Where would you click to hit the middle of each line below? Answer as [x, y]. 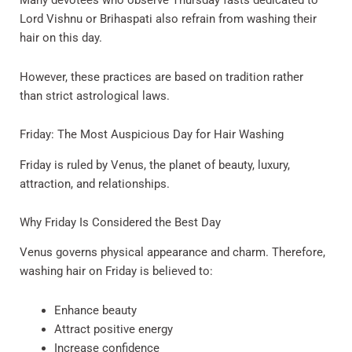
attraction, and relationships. [95, 183]
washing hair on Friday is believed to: [116, 271]
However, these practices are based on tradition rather [161, 77]
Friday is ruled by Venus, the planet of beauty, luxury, [155, 165]
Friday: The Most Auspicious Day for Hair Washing [152, 135]
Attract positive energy [113, 329]
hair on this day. [61, 38]
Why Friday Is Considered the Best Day [120, 223]
